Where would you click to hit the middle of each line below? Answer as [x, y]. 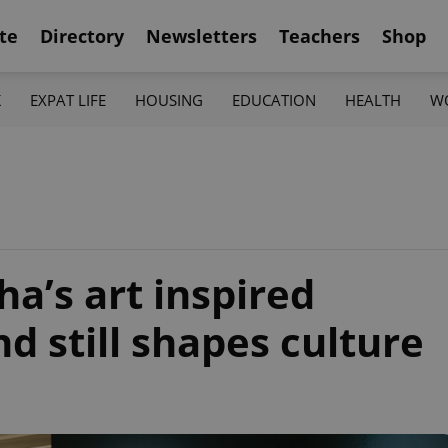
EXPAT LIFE [67, 99]
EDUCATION [274, 99]
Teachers [319, 35]
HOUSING [168, 99]
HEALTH [373, 99]
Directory [82, 35]
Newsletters [201, 35]
